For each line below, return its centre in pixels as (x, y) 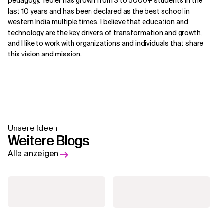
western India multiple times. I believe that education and (98, 22)
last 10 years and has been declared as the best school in (99, 11)
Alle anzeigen (33, 154)
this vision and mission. (45, 54)
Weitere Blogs (48, 141)
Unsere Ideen (33, 128)
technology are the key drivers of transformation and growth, (105, 33)
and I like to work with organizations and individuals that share (106, 43)
